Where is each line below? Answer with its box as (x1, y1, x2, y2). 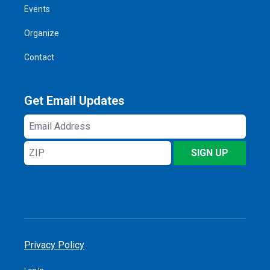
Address (24, 130, 63, 142)
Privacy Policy (24, 239, 84, 251)
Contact (24, 52, 54, 63)
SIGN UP (191, 147, 228, 159)
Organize (24, 28, 59, 39)
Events (24, 4, 50, 14)
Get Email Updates (24, 93, 125, 108)
